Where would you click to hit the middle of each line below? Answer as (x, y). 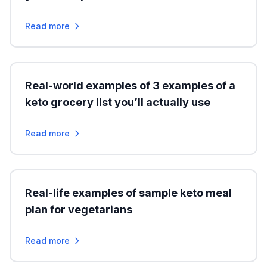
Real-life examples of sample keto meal (128, 193)
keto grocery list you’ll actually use (118, 102)
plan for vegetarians (79, 209)
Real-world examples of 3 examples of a (130, 86)
